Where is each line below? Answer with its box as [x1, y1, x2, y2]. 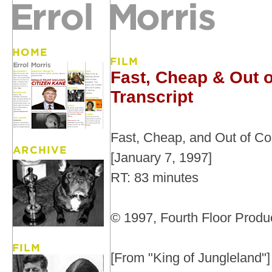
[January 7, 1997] [110, 150, 212, 165]
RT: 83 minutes [110, 170, 199, 185]
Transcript [110, 87, 193, 106]
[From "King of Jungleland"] [110, 250, 270, 265]
